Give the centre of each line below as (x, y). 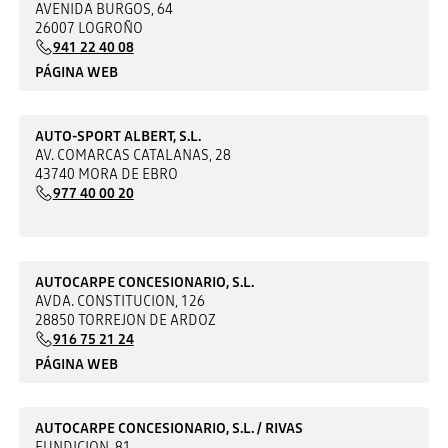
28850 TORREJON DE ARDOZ (125, 319)
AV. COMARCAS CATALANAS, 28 (132, 154)
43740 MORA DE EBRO (106, 173)
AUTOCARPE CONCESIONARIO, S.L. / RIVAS (168, 427)
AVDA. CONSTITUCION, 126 (119, 300)
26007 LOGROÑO (88, 27)
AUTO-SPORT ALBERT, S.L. (117, 135)
